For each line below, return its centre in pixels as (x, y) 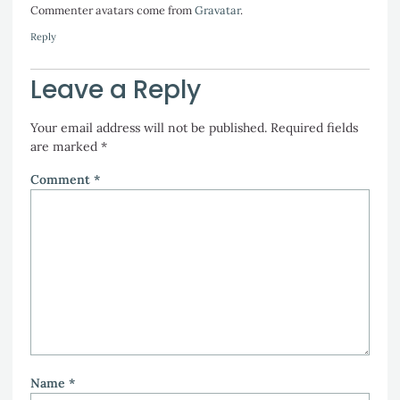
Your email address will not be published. (149, 128)
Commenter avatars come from (112, 9)
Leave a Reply (116, 90)
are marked (66, 147)
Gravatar (217, 9)
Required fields (314, 128)
